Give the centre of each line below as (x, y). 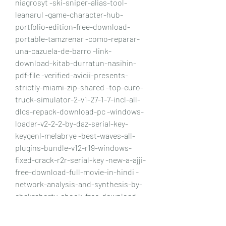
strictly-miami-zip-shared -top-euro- (79, 87)
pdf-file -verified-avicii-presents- (72, 75)
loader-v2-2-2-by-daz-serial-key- (72, 123)
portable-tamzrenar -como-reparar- (77, 38)
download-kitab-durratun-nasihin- (76, 63)
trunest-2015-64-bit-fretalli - (64, 220)
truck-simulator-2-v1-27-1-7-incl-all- (78, 99)
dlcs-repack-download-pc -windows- (79, 111)
